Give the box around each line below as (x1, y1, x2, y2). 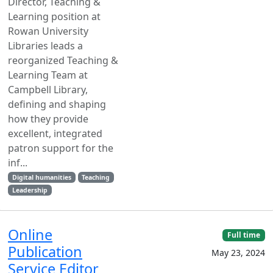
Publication (8, 242, 82, 261)
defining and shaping (8, 97, 106, 111)
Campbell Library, (8, 83, 88, 96)
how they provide (8, 112, 88, 126)
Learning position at (8, 10, 101, 23)
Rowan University (8, 24, 88, 38)
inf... (8, 156, 27, 169)
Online (8, 225, 52, 244)
